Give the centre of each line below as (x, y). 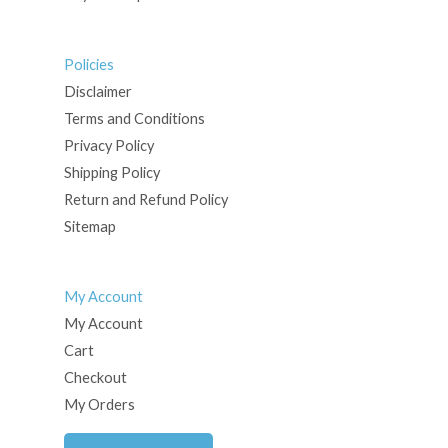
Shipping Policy (112, 172)
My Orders (100, 405)
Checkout (96, 378)
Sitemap (90, 226)
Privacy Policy (109, 145)
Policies (89, 64)
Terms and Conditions (135, 118)
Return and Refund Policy (146, 199)
